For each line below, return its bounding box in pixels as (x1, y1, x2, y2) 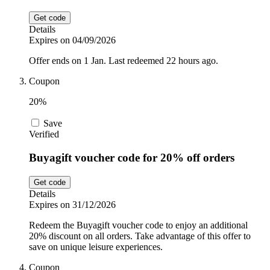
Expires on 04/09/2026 (29, 35, 116, 46)
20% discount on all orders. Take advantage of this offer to (29, 230, 251, 241)
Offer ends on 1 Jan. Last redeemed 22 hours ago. (29, 55, 218, 66)
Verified (29, 129, 59, 140)
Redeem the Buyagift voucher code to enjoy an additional (29, 219, 248, 230)
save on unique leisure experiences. (29, 241, 163, 252)
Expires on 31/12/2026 (29, 199, 116, 210)
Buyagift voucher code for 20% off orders (29, 151, 234, 165)
